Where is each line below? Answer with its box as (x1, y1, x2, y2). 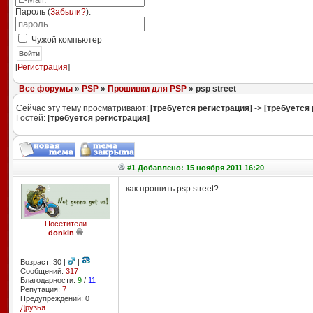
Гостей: (15, 113, 48, 123)
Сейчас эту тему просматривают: (15, 103, 150, 113)
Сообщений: (20, 267, 66, 275)
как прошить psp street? (125, 184, 219, 194)
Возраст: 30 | (20, 258, 68, 266)
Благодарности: (20, 276, 78, 284)
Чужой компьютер (29, 35, 102, 45)
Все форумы (18, 84, 73, 94)
